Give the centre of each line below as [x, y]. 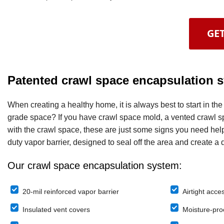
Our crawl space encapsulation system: [95, 165]
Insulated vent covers [56, 209]
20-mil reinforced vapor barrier [71, 191]
